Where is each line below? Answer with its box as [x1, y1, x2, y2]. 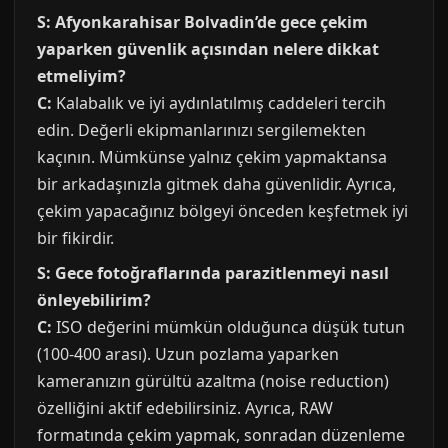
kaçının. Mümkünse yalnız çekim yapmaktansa [37, 146, 387, 168]
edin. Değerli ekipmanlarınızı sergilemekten [37, 119, 366, 141]
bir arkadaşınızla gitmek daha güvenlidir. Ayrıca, [37, 173, 396, 195]
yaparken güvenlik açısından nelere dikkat [37, 38, 379, 60]
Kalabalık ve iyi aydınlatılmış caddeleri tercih [52, 92, 386, 114]
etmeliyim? [37, 65, 126, 87]
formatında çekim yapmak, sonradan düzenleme [37, 424, 405, 446]
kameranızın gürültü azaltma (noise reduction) [37, 370, 389, 392]
